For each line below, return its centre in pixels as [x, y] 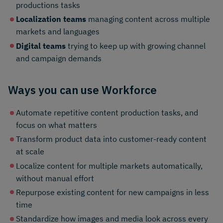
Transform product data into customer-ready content [111, 139]
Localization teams [51, 19]
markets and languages [58, 32]
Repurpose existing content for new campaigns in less [112, 192]
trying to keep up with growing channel [136, 46]
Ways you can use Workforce [82, 90]
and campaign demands [59, 58]
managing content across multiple [148, 19]
